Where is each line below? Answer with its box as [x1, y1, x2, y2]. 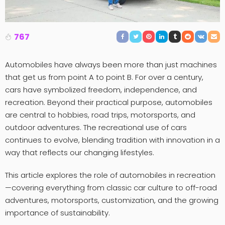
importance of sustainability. [5, 207, 110, 218]
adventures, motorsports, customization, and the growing [5, 194, 218, 205]
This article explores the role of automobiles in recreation [5, 169, 215, 180]
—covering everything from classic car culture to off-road [5, 182, 217, 193]
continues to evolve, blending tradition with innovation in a [5, 134, 220, 145]
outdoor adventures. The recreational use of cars [5, 122, 187, 133]
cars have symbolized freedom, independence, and [5, 84, 197, 95]
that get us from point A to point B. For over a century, [5, 71, 203, 82]
